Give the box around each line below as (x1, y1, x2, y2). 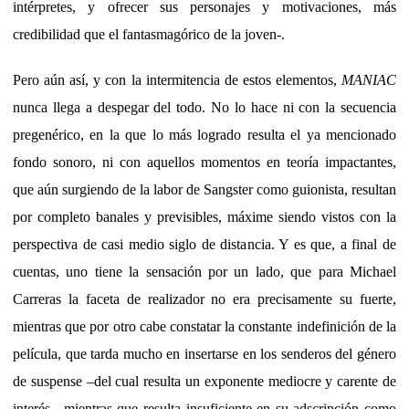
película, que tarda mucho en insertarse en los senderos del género (13, 345, 396, 362)
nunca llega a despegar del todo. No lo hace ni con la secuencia (13, 99, 396, 115)
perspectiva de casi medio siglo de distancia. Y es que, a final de (13, 236, 396, 252)
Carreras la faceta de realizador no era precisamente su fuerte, (13, 290, 396, 307)
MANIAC (336, 71, 397, 88)
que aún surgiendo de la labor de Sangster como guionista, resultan (13, 181, 396, 197)
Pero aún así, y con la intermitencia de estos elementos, (13, 71, 337, 88)
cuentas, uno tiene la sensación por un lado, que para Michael (13, 263, 396, 279)
